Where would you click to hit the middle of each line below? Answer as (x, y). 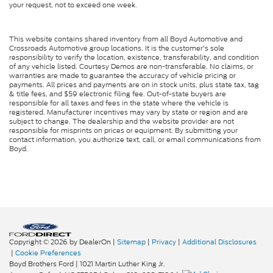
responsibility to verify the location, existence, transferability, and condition (134, 57)
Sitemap (131, 242)
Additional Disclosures (219, 242)
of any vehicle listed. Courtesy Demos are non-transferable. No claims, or (131, 66)
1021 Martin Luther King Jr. (122, 264)
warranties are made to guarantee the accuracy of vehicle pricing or (122, 75)
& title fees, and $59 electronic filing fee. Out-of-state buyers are (118, 94)
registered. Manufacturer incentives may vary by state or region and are (129, 112)
